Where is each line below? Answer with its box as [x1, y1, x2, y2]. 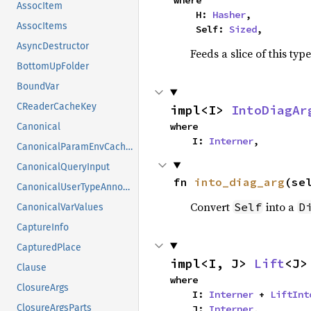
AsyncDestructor [17, 40, 89, 53]
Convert [190, 199, 233, 215]
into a [262, 199, 297, 215]
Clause [17, 262, 47, 274]
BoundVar [17, 81, 59, 93]
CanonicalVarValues [17, 201, 103, 214]
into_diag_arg [194, 174, 285, 189]
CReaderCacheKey [17, 101, 96, 113]
